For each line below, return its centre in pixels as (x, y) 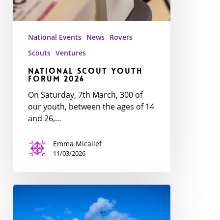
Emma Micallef (77, 143)
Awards (26, 202)
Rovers (121, 37)
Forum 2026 (56, 79)
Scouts (39, 53)
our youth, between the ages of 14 (91, 106)
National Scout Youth (85, 71)
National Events (55, 37)
